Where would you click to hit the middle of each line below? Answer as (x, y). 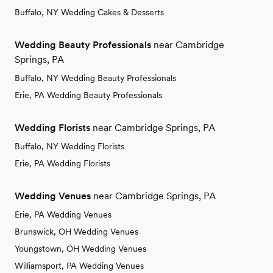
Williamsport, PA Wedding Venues (79, 266)
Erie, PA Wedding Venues (63, 215)
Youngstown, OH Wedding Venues (80, 249)
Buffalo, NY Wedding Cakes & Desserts (89, 12)
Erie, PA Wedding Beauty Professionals (88, 95)
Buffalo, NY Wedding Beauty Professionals (95, 78)
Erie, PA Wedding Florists (62, 164)
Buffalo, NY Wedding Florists (69, 147)
